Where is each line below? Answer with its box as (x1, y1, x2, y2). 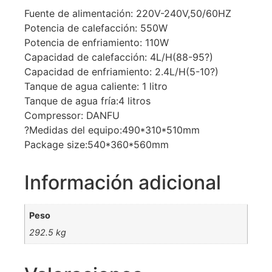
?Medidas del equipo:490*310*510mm (24, 124, 200, 137)
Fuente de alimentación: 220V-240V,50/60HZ (24, 7, 231, 20)
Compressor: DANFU (24, 109, 120, 122)
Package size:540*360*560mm (24, 138, 169, 151)
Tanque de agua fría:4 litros (24, 95, 151, 107)
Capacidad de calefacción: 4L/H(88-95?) (24, 51, 213, 64)
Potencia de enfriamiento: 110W (24, 36, 169, 49)
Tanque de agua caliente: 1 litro (24, 80, 168, 93)
